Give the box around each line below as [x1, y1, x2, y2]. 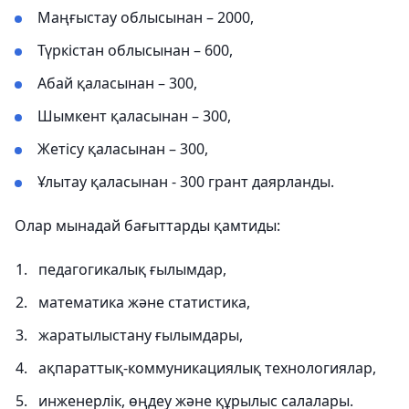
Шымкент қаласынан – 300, [37, 106, 231, 127]
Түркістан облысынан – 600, [37, 40, 233, 61]
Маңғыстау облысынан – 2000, [37, 7, 254, 28]
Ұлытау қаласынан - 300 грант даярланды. [37, 172, 334, 193]
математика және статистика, [38, 292, 250, 313]
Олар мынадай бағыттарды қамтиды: [15, 215, 280, 236]
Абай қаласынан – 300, [37, 73, 197, 94]
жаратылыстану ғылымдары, [38, 325, 243, 346]
